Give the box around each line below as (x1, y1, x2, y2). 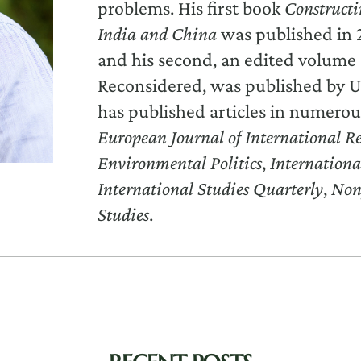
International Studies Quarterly (98, 176, 324, 199)
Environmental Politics (98, 151, 263, 173)
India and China (98, 22, 218, 44)
